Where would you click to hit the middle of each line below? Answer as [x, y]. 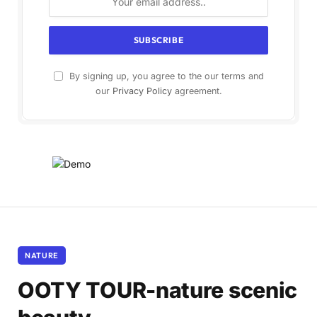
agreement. [197, 91]
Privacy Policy [142, 91]
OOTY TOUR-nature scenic [158, 290]
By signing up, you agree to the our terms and [165, 76]
